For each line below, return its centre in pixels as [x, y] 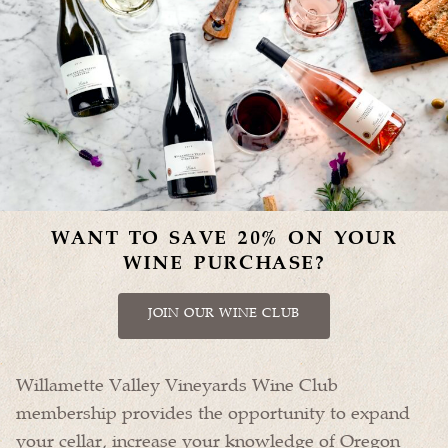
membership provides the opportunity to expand [213, 412]
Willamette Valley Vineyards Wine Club [177, 384]
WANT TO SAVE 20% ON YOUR [224, 239]
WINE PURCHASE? [224, 264]
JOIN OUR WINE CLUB [224, 312]
